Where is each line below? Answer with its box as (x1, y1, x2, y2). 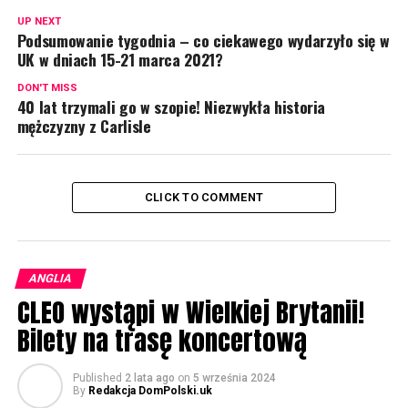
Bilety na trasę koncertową (16, 321, 307, 360)
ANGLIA (26, 271, 74, 285)
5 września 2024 (192, 372, 276, 384)
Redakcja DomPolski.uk (87, 384, 212, 397)
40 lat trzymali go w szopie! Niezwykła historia (16, 95, 326, 118)
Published (72, 372, 122, 384)
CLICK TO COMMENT (144, 190, 264, 204)
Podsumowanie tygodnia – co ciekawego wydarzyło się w (16, 28, 390, 52)
